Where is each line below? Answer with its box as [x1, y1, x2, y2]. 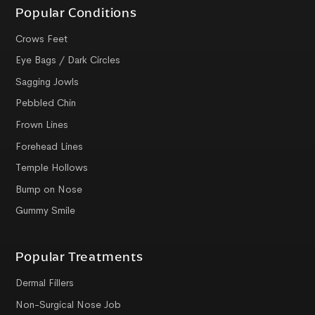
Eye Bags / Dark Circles [15, 53, 121, 67]
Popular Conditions [15, 4, 137, 20]
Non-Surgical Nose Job [15, 297, 122, 311]
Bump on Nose [15, 182, 83, 195]
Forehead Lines [15, 139, 84, 153]
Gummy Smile [15, 204, 76, 217]
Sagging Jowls [15, 75, 79, 88]
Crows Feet [15, 32, 68, 45]
